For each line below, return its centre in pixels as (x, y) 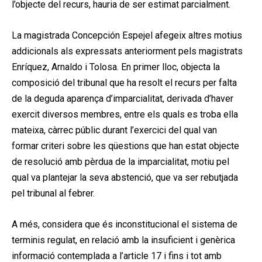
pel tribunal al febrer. (53, 193)
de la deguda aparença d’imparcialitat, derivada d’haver (123, 98)
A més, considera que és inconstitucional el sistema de (125, 224)
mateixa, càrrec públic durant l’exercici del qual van (114, 130)
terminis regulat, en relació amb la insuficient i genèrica (123, 240)
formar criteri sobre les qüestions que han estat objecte (125, 146)
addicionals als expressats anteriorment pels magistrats (127, 51)
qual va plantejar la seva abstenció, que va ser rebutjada (125, 177)
